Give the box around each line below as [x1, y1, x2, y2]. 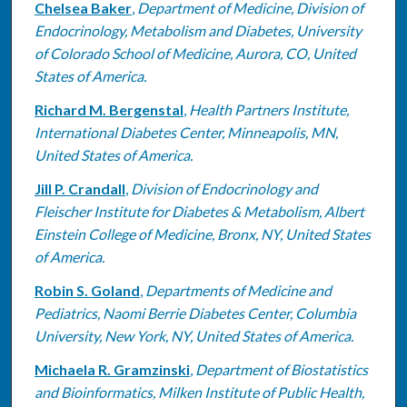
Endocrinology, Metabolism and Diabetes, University [34, 21, 362, 39]
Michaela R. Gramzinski [34, 360, 190, 378]
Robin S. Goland [34, 281, 140, 299]
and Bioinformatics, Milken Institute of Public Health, [34, 382, 364, 401]
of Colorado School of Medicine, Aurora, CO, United [34, 44, 356, 62]
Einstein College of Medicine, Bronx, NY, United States [34, 224, 371, 243]
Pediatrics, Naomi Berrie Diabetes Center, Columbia [34, 303, 356, 322]
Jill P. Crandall [34, 179, 125, 197]
